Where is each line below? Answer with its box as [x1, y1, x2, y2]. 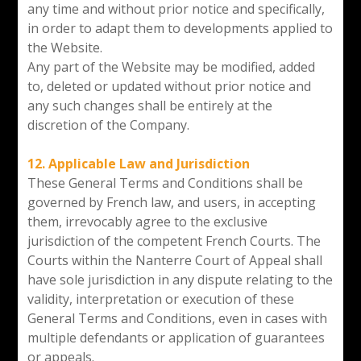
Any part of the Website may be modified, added [27, 57, 315, 76]
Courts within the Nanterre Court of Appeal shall [27, 251, 322, 269]
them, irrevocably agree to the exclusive [27, 212, 268, 230]
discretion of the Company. [27, 115, 189, 134]
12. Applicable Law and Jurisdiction [27, 154, 250, 172]
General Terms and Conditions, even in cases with [27, 309, 327, 327]
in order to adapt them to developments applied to [27, 19, 333, 37]
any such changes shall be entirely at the [27, 96, 272, 114]
